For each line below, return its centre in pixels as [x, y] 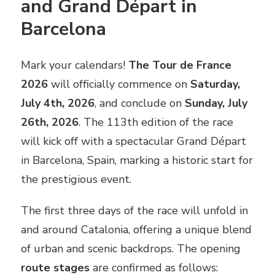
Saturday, [215, 84]
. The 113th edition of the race [156, 122]
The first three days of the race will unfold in [134, 210]
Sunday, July [216, 103]
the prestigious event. [76, 179]
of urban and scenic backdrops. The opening [131, 248]
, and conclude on [140, 103]
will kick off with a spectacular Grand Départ [134, 141]
